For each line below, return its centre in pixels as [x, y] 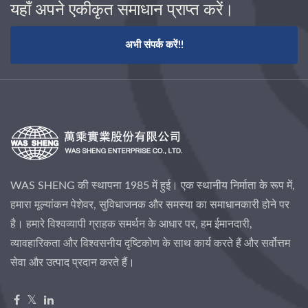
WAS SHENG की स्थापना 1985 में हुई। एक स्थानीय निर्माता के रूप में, [153, 185]
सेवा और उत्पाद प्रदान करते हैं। [73, 262]
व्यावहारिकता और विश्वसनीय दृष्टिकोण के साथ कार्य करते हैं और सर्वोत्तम [150, 243]
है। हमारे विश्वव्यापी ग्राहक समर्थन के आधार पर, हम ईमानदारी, [131, 224]
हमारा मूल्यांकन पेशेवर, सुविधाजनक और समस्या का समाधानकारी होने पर [150, 205]
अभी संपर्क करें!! [154, 45]
